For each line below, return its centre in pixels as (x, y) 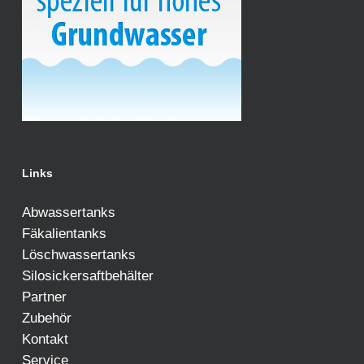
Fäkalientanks (64, 233)
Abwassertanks (68, 212)
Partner (44, 297)
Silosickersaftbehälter (87, 275)
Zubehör (46, 318)
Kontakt (45, 339)
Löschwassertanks (78, 254)
